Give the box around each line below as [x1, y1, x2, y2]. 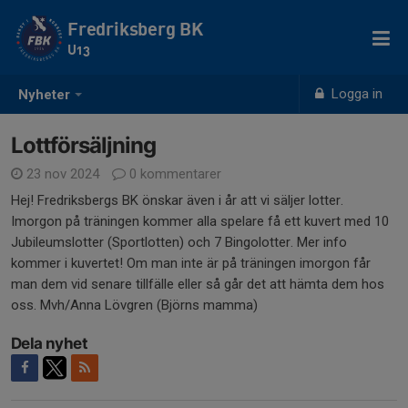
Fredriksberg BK [67, 17, 203, 40]
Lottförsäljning [11, 132, 156, 158]
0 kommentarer [126, 166, 221, 182]
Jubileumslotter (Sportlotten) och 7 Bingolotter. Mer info [11, 234, 347, 250]
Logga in [328, 86, 383, 102]
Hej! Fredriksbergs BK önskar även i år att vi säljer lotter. [11, 192, 343, 209]
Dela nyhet [11, 334, 87, 352]
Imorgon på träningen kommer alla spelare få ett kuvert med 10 [11, 213, 389, 229]
